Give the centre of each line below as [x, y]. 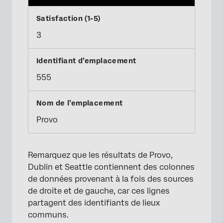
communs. [48, 215]
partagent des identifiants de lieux [94, 203]
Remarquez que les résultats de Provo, [100, 155]
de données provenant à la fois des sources [111, 179]
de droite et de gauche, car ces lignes [99, 191]
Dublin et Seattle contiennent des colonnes [111, 167]
